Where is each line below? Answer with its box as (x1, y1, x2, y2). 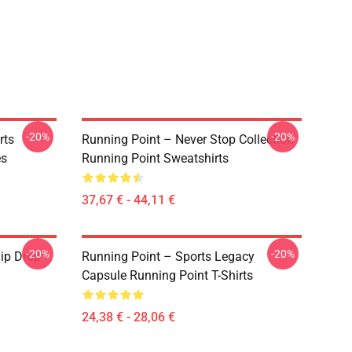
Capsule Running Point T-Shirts (82, 268, 253, 283)
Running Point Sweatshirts (82, 151, 229, 166)
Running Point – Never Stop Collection (82, 132, 294, 147)
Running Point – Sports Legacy (82, 249, 255, 264)
